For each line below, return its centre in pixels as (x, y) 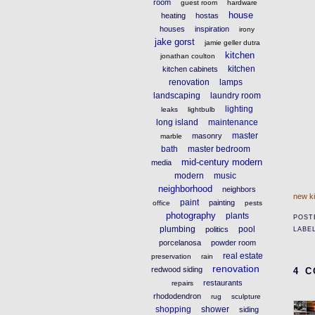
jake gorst (174, 41)
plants (237, 216)
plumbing (177, 229)
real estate (243, 256)
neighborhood (186, 188)
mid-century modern (221, 162)
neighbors (239, 189)
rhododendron (178, 296)
